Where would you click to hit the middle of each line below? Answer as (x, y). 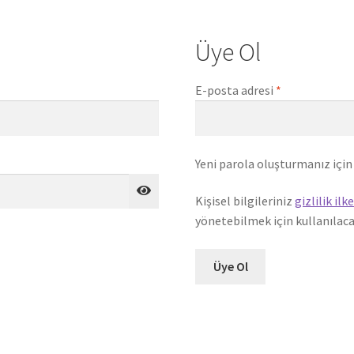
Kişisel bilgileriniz (245, 201)
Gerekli (300, 90)
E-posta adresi (236, 90)
